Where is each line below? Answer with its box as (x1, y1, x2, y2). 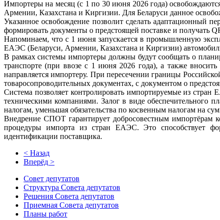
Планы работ (24, 210, 67, 219)
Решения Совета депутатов (24, 192, 114, 201)
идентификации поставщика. (4, 132, 102, 141)
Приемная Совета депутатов (24, 201, 119, 210)
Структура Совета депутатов (24, 183, 120, 192)
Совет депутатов (24, 174, 80, 183)
